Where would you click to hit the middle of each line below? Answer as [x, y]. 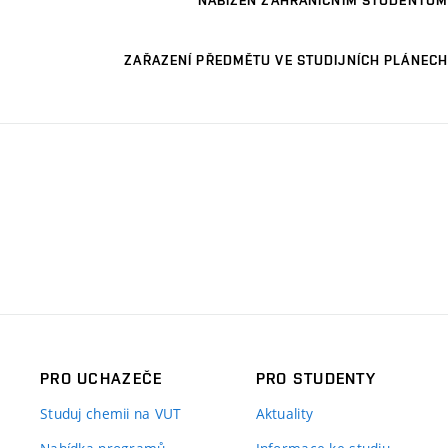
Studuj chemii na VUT [111, 413]
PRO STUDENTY [316, 378]
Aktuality [284, 413]
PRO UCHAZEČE [101, 378]
